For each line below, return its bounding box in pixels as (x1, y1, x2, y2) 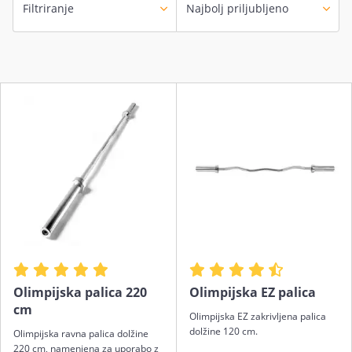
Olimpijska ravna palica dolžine (13, 326, 148, 340)
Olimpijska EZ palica (189, 283, 316, 301)
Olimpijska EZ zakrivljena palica (189, 309, 326, 323)
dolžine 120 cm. (189, 324, 258, 338)
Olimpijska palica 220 (13, 283, 147, 301)
